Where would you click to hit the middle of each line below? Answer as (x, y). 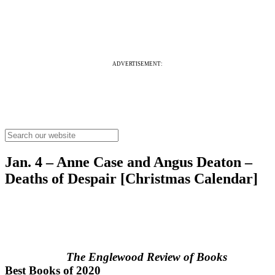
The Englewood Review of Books (147, 257)
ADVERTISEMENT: (137, 64)
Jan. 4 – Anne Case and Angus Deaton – (129, 162)
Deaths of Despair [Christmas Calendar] (131, 178)
